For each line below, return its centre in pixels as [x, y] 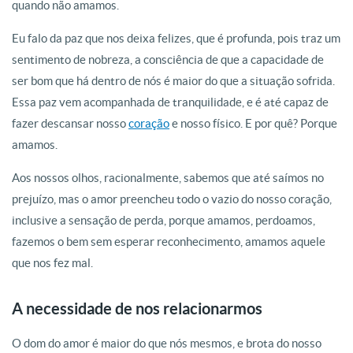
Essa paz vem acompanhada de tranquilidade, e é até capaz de [170, 102]
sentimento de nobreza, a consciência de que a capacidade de [168, 59]
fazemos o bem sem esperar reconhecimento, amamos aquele [169, 242]
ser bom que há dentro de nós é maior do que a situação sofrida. [173, 81]
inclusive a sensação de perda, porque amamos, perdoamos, [163, 220]
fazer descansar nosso [70, 123]
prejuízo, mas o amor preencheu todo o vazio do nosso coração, [172, 199]
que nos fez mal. [52, 263]
